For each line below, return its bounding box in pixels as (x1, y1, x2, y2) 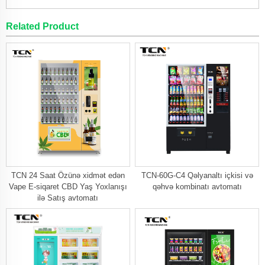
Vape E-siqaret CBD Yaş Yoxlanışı (8, 182, 127, 191)
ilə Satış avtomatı (37, 193, 99, 202)
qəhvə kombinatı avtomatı (152, 182, 242, 191)
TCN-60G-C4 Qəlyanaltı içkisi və (141, 170, 253, 180)
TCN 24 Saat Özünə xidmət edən (11, 170, 125, 180)
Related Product (6, 21, 79, 32)
